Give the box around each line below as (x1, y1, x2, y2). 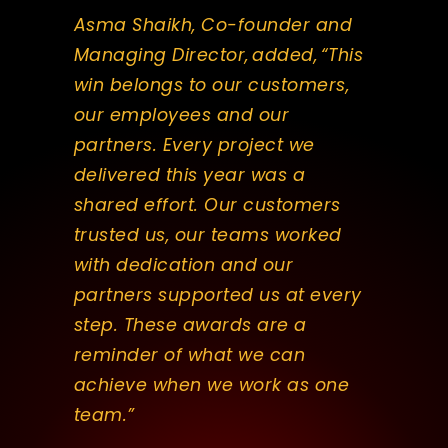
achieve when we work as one (73, 372, 350, 397)
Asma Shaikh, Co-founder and (73, 12, 353, 37)
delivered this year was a (73, 162, 306, 187)
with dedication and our (73, 252, 294, 277)
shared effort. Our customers (73, 192, 341, 217)
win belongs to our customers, (73, 72, 350, 97)
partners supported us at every (73, 282, 362, 307)
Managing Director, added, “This (73, 42, 364, 67)
